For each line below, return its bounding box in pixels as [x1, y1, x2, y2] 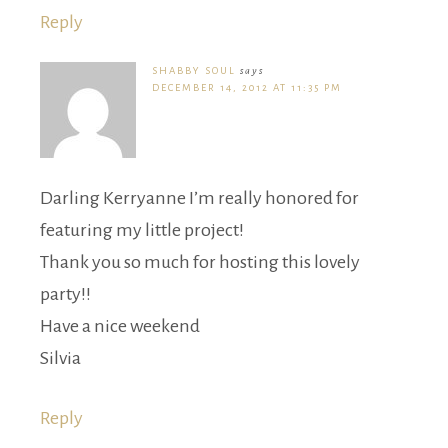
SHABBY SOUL [152, 64, 236, 76]
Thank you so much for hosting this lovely [40, 251, 360, 272]
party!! [40, 283, 91, 304]
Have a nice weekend [40, 315, 200, 336]
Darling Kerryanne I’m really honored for [40, 187, 359, 208]
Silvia [40, 347, 81, 368]
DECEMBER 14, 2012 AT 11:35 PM [152, 81, 342, 93]
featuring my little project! [40, 219, 244, 240]
